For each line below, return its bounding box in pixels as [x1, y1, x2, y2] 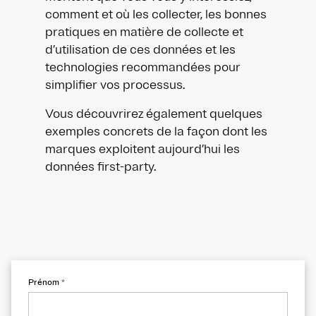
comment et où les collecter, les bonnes [45, 6, 267, 22]
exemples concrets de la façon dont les [45, 123, 267, 139]
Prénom [28, 277, 61, 288]
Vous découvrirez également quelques [45, 106, 262, 121]
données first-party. [45, 159, 156, 174]
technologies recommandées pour [45, 59, 241, 75]
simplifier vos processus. [45, 77, 185, 92]
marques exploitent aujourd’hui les [45, 141, 240, 157]
